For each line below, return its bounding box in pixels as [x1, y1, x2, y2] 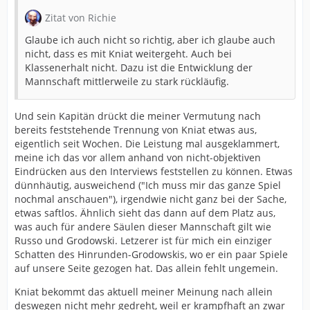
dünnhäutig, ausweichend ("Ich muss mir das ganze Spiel [15, 179, 281, 192]
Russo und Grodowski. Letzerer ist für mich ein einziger [15, 234, 272, 247]
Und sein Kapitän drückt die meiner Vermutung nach [15, 109, 261, 122]
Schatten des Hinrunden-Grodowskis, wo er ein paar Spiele [15, 248, 288, 261]
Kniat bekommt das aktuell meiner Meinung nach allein [15, 285, 273, 298]
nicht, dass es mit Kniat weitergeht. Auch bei [25, 47, 232, 60]
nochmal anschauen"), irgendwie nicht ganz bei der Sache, [15, 192, 286, 206]
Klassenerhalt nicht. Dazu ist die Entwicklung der [25, 61, 253, 74]
